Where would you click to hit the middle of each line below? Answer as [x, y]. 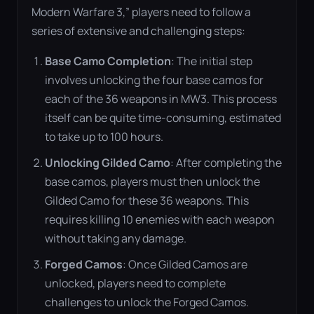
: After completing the [226, 163]
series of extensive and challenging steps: [138, 31]
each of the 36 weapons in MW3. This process [161, 99]
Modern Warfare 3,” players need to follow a [141, 12]
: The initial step [212, 61]
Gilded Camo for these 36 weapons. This [147, 200]
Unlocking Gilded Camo [108, 163]
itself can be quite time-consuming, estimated [163, 118]
